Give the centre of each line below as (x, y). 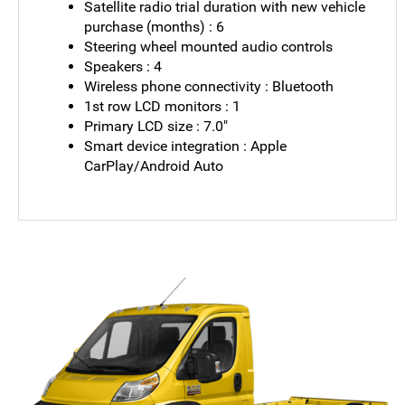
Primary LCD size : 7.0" (156, 126)
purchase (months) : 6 (155, 26)
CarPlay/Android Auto (154, 165)
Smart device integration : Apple (186, 146)
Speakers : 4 (123, 66)
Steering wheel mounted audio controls (209, 46)
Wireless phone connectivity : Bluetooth (209, 86)
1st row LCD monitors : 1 (163, 106)
